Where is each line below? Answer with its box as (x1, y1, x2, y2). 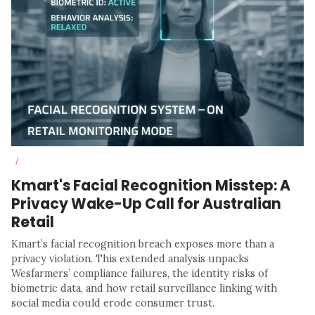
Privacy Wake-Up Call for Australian (11, 193, 281, 214)
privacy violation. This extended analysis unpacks (11, 252, 249, 266)
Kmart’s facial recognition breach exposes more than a (11, 238, 274, 251)
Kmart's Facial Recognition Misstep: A (11, 175, 290, 196)
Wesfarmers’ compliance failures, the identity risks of (11, 267, 268, 281)
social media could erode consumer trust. (11, 297, 214, 310)
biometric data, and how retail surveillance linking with (11, 282, 277, 295)
